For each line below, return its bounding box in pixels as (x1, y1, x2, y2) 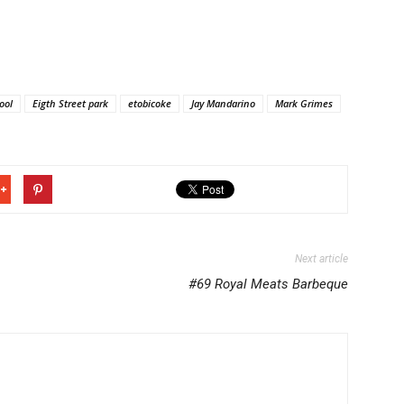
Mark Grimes (275, 96, 333, 110)
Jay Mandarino (191, 96, 255, 110)
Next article (295, 252, 348, 265)
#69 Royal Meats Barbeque (188, 276, 348, 292)
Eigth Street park (32, 96, 108, 110)
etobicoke (128, 96, 171, 110)
